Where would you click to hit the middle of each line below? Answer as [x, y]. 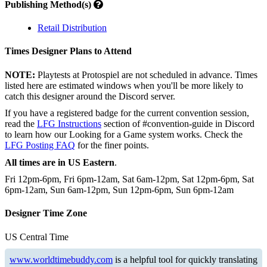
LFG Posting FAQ [40, 145]
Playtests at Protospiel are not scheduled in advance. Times [146, 74]
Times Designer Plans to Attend [68, 51]
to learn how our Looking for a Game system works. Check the [124, 134]
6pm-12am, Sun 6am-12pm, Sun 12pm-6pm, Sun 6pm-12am [119, 190]
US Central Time [37, 237]
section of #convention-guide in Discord [178, 124]
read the [21, 124]
